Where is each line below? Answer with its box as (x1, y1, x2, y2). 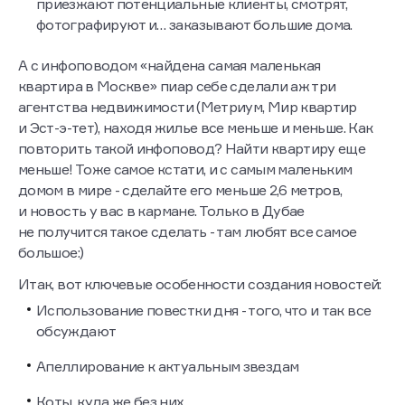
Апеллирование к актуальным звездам (36, 357, 299, 375)
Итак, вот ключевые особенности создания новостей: (18, 275, 381, 293)
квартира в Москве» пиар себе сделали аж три (18, 77, 336, 95)
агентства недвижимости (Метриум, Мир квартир (18, 98, 357, 116)
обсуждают (36, 322, 117, 340)
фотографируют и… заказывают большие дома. (36, 15, 353, 33)
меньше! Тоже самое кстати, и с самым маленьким (18, 160, 353, 178)
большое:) (18, 243, 84, 261)
